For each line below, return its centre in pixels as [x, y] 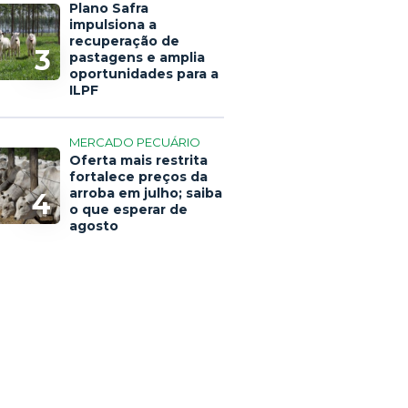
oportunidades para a [144, 74]
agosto [94, 226]
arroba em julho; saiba [146, 193]
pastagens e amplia [137, 57]
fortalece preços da [138, 177]
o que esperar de [128, 209]
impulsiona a [113, 25]
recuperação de [124, 41]
